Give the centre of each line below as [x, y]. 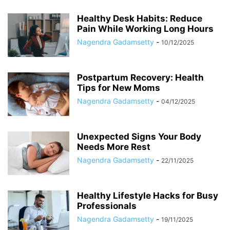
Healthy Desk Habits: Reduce [140, 18]
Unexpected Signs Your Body [139, 137]
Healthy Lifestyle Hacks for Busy [148, 196]
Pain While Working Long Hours [145, 29]
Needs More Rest [114, 147]
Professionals [107, 206]
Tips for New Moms [119, 88]
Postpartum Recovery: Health [140, 78]
